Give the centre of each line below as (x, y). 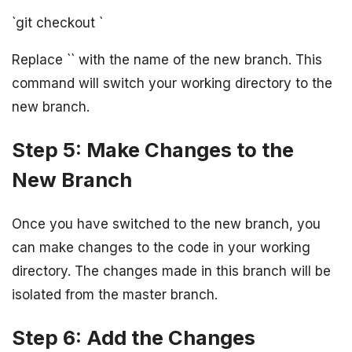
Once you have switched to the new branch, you (166, 224)
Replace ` (41, 60)
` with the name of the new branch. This (196, 60)
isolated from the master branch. (115, 294)
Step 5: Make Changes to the (153, 150)
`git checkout (55, 23)
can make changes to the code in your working (161, 247)
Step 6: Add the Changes (134, 337)
